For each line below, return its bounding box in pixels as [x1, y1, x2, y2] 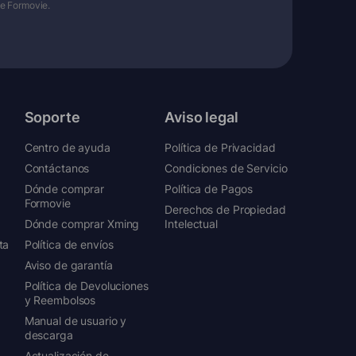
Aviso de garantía [24, 257, 113, 272]
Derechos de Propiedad [164, 202, 286, 216]
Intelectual [164, 216, 218, 230]
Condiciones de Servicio [164, 161, 288, 175]
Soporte [24, 108, 80, 126]
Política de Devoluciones [24, 278, 149, 292]
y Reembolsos [24, 292, 96, 307]
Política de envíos [24, 237, 114, 251]
